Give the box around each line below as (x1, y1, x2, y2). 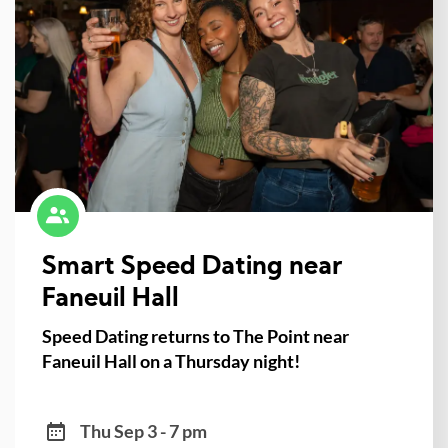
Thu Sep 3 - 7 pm (79, 419, 207, 442)
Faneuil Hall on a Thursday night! (41, 349, 300, 372)
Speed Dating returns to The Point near (41, 324, 349, 347)
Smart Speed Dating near (41, 254, 342, 280)
